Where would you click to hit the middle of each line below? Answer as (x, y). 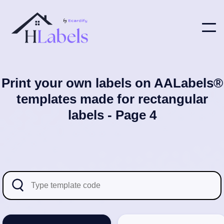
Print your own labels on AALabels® (112, 83)
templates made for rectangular (112, 99)
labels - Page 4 (112, 115)
